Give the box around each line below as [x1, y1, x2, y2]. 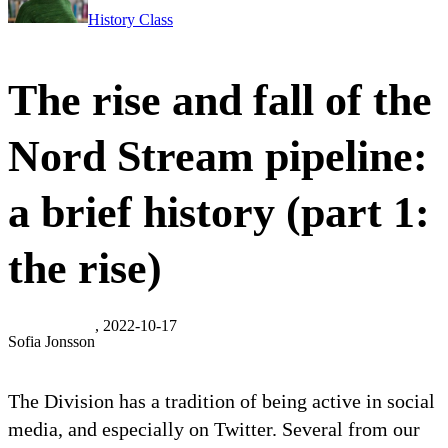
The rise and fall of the [8, 76, 432, 125]
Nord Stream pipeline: [8, 132, 428, 181]
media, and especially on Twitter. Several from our [8, 418, 420, 440]
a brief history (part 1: [8, 188, 430, 237]
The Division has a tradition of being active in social [8, 390, 435, 412]
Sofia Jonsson [8, 333, 95, 350]
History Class [88, 11, 173, 28]
